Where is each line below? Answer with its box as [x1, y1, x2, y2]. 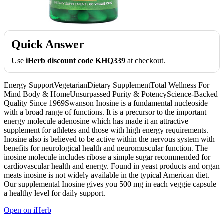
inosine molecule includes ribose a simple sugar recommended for [4, 152, 210, 161]
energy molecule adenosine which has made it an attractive [4, 116, 188, 125]
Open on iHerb [4, 205, 51, 214]
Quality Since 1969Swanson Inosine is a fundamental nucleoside [4, 98, 208, 107]
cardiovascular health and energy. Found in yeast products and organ [4, 161, 220, 170]
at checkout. [125, 56, 165, 65]
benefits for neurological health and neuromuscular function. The [4, 143, 208, 152]
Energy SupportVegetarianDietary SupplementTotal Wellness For [4, 80, 209, 89]
